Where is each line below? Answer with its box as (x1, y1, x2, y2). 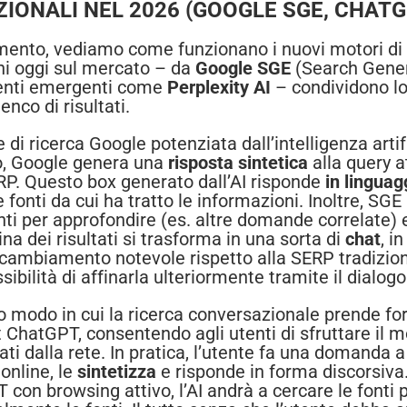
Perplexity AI (167, 76, 271, 99)
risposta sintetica (168, 152, 308, 174)
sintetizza (77, 361, 156, 383)
